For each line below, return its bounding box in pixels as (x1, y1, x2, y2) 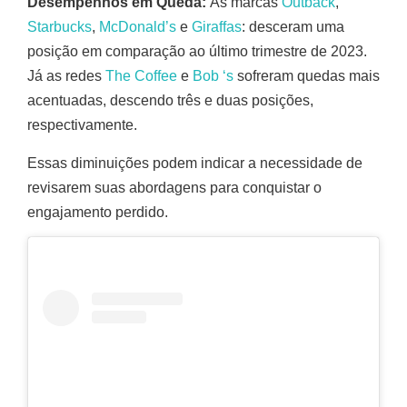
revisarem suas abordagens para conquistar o (27, 179, 322, 195)
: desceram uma (242, 19, 344, 35)
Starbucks (27, 19, 92, 35)
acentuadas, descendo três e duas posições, (27, 93, 313, 109)
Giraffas (192, 19, 242, 35)
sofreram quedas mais (233, 68, 380, 84)
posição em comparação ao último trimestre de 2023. (27, 44, 367, 60)
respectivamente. (27, 117, 137, 134)
